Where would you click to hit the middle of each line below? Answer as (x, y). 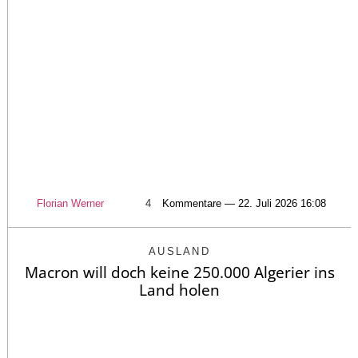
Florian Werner (70, 203)
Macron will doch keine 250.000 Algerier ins (179, 272)
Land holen (179, 290)
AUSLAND (179, 251)
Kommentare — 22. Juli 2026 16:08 (244, 203)
